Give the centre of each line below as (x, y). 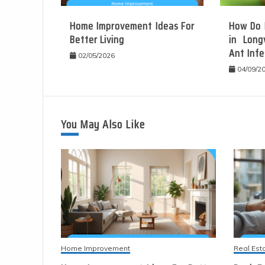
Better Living (97, 39)
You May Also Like (103, 124)
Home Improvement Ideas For (132, 26)
